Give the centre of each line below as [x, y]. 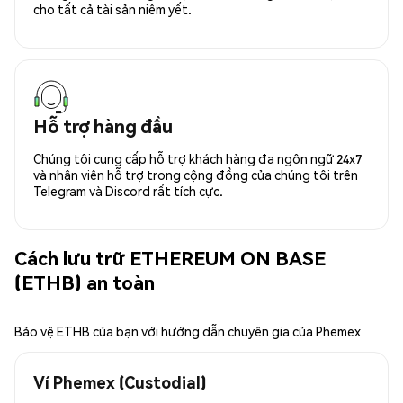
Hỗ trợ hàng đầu [103, 125]
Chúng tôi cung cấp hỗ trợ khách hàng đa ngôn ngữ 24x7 [197, 158]
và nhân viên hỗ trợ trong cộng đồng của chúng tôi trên [196, 174]
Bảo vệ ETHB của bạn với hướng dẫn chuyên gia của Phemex [188, 331]
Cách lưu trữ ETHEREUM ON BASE [170, 258]
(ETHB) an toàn [85, 282]
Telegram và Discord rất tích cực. [128, 190]
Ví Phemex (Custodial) [120, 381]
